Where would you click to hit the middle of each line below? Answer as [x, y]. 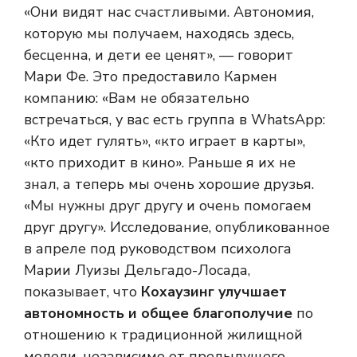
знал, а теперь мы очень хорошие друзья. [169, 184]
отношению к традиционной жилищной [163, 334]
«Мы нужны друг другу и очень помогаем [168, 205]
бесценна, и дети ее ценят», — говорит [159, 55]
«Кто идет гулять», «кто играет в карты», [165, 141]
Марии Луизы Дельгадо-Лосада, [137, 270]
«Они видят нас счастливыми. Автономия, [169, 12]
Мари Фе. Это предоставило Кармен [151, 76]
